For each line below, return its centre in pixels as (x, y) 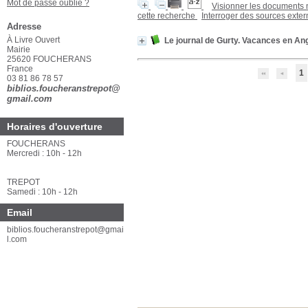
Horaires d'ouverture (55, 126)
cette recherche (167, 16)
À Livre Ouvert (33, 40)
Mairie (19, 49)
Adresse (24, 26)
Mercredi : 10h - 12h (44, 153)
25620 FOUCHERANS (49, 59)
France (21, 69)
